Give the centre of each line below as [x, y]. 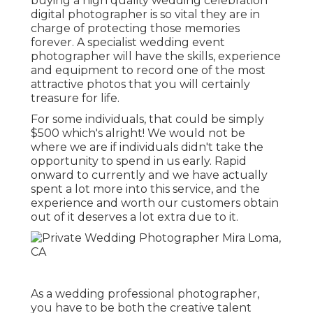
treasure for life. [75, 99]
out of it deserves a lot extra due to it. [134, 217]
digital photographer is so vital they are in [145, 15]
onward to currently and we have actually [149, 175]
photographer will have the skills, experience [156, 57]
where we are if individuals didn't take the [147, 147]
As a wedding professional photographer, [145, 294]
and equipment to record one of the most [148, 71]
